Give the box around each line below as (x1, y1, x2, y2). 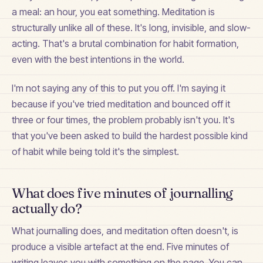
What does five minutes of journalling (12, 184, 233, 202)
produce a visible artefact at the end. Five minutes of (12, 241, 229, 253)
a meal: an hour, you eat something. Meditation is (12, 5, 215, 18)
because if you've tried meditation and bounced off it (12, 98, 230, 110)
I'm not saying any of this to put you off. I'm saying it (12, 82, 225, 95)
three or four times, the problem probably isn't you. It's (12, 114, 235, 126)
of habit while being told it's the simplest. (12, 146, 179, 158)
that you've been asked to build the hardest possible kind (12, 130, 248, 142)
